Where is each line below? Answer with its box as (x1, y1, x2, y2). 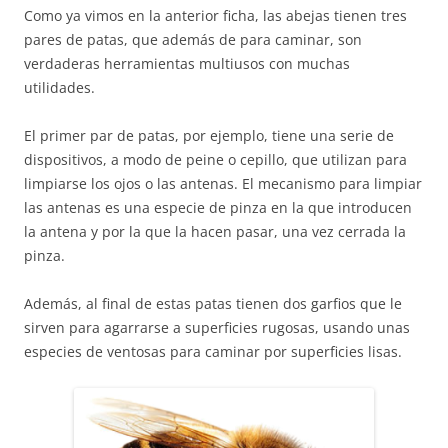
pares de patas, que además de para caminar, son (24, 29, 362, 49)
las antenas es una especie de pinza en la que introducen (24, 197, 412, 217)
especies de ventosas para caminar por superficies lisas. (24, 341, 402, 361)
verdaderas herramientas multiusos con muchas (24, 53, 350, 73)
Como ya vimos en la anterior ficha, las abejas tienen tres (24, 5, 407, 25)
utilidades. (24, 77, 95, 97)
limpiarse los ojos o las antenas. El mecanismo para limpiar (24, 173, 422, 193)
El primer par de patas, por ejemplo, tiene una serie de (24, 125, 394, 145)
